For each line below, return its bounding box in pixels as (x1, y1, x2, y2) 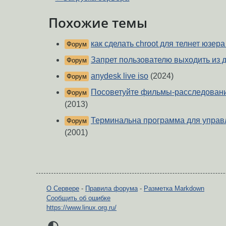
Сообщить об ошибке (46, 194, 110, 202)
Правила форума (85, 185, 138, 193)
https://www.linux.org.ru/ (46, 204, 117, 212)
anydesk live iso (91, 72, 148, 81)
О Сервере (46, 185, 79, 193)
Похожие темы (48, 14, 147, 31)
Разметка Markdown (144, 185, 204, 193)
